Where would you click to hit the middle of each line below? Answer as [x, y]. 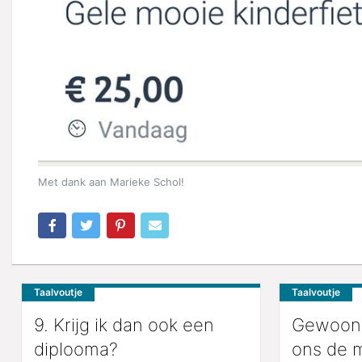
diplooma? [76, 349]
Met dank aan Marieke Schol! [111, 181]
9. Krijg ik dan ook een [124, 324]
